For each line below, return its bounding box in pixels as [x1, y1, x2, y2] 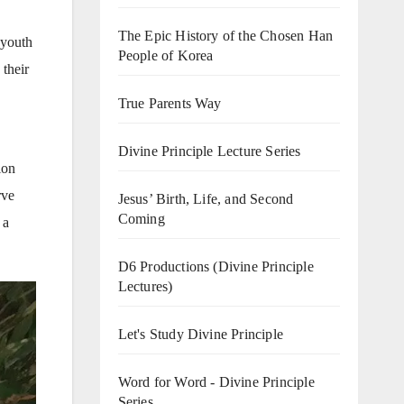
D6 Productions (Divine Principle [117, 258, 314, 274]
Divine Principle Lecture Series [117, 142, 301, 159]
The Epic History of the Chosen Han [117, 27, 334, 43]
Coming [117, 210, 165, 226]
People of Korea [117, 47, 214, 63]
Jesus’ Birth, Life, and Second [117, 190, 294, 207]
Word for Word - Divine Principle [117, 373, 315, 390]
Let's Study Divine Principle [117, 326, 284, 342]
